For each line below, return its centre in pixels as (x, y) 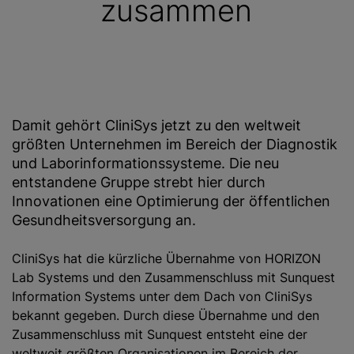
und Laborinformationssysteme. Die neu (145, 163)
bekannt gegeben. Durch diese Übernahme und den (166, 315)
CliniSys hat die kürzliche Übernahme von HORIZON (166, 258)
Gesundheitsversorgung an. (104, 220)
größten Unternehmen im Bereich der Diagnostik (175, 144)
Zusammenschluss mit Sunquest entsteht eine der (160, 334)
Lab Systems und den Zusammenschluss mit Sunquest (173, 277)
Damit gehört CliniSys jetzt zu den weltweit (156, 125)
